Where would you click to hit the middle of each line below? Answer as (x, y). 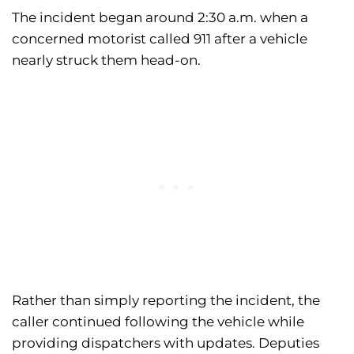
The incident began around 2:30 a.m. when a (160, 18)
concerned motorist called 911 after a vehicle (160, 39)
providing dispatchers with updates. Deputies (166, 343)
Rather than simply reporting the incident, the (166, 301)
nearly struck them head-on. (106, 60)
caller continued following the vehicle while (158, 322)
